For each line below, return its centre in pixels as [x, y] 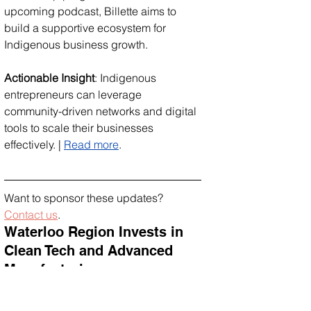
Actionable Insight [49, 77]
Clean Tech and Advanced [91, 250]
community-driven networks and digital [102, 111]
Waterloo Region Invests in [96, 232]
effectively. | [34, 144]
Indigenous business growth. [76, 44]
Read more [91, 144]
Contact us [31, 214]
